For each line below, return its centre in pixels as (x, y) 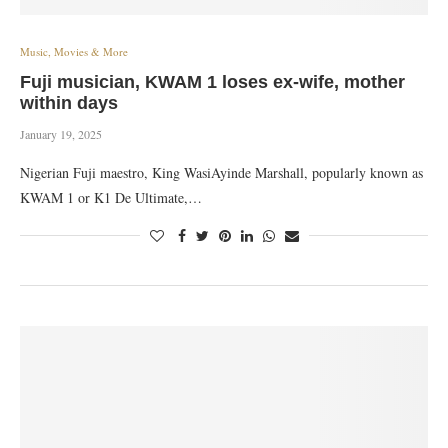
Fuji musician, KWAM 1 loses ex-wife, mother (212, 82)
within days (69, 103)
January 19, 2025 (61, 134)
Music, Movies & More (74, 51)
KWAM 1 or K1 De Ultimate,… (111, 197)
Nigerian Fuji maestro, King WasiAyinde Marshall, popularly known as (221, 172)
